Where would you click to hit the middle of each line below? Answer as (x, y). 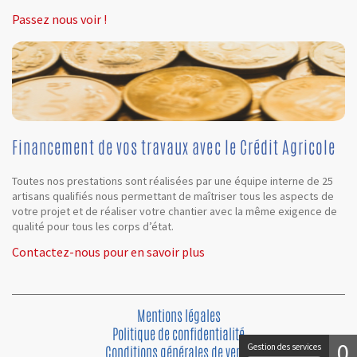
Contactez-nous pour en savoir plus (108, 252)
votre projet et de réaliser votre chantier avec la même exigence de (175, 211)
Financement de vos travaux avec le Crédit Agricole (174, 147)
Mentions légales (178, 316)
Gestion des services (284, 347)
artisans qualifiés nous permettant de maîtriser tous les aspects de (173, 196)
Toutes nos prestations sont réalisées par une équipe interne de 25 (173, 181)
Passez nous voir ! (59, 19)
